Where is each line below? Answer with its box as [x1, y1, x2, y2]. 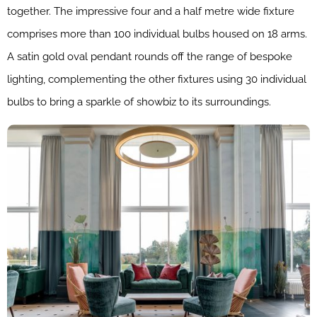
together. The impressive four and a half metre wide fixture [7, 5, 294, 18]
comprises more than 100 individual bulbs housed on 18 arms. [7, 28, 307, 41]
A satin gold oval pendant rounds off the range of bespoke [7, 50, 292, 64]
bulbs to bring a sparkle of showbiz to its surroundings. [7, 96, 271, 109]
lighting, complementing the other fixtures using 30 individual [7, 73, 306, 86]
